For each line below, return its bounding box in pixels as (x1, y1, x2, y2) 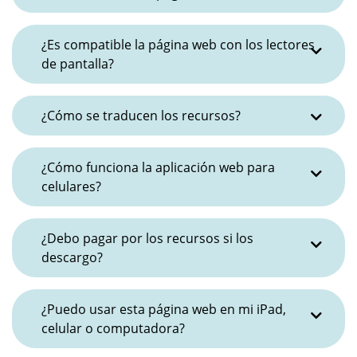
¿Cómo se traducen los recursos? (41, 107, 241, 124)
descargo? (41, 249, 103, 266)
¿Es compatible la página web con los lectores (41, 36, 315, 53)
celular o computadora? (41, 320, 185, 337)
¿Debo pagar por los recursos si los (41, 229, 253, 247)
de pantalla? (41, 55, 114, 73)
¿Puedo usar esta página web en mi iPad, (41, 300, 286, 318)
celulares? (41, 178, 101, 195)
